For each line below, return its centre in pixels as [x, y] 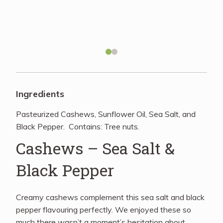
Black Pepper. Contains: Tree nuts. [78, 126]
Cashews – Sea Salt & [95, 148]
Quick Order [111, 121]
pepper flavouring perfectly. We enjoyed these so [104, 210]
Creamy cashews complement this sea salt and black [110, 197]
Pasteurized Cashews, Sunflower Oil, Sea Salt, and [106, 114]
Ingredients [40, 94]
